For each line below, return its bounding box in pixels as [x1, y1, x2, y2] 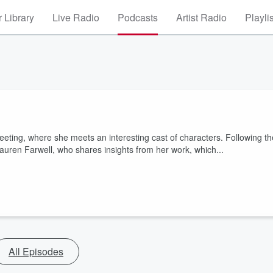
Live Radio [52, 10, 99, 24]
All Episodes [9, 244, 63, 258]
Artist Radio [176, 10, 227, 24]
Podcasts [118, 10, 158, 24]
